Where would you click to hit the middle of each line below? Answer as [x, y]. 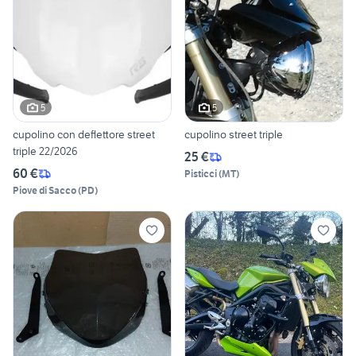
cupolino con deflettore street [84, 135]
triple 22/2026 [45, 151]
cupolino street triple [234, 135]
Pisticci [201, 174]
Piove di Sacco [44, 191]
